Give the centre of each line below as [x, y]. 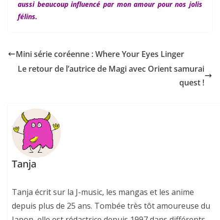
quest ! [192, 83]
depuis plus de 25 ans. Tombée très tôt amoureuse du [111, 206]
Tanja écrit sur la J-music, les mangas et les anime [103, 192]
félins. [28, 17]
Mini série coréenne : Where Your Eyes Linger [100, 54]
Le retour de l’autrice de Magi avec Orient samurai [111, 69]
